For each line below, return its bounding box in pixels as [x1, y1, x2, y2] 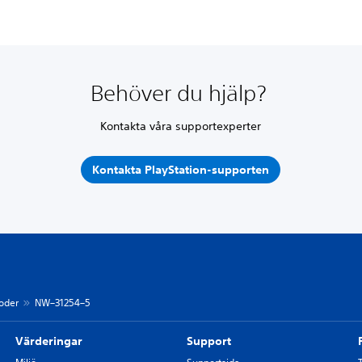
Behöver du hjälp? [90, 79, 271, 106]
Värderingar [15, 333, 82, 348]
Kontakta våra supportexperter [100, 118, 262, 133]
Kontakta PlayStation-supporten [92, 162, 270, 177]
